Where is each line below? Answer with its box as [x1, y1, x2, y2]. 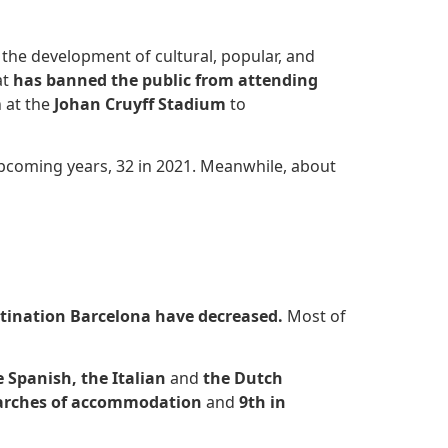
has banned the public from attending [13, 68, 318, 91]
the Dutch [203, 367, 283, 390]
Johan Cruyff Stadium [54, 92, 226, 115]
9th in [239, 391, 286, 414]
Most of [287, 304, 346, 327]
